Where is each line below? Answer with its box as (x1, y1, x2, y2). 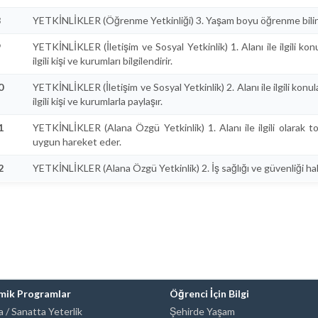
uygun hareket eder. (33, 136, 121, 148)
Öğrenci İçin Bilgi (170, 287, 249, 300)
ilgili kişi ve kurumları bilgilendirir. (33, 55, 172, 67)
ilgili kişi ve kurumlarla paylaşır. (33, 95, 163, 107)
